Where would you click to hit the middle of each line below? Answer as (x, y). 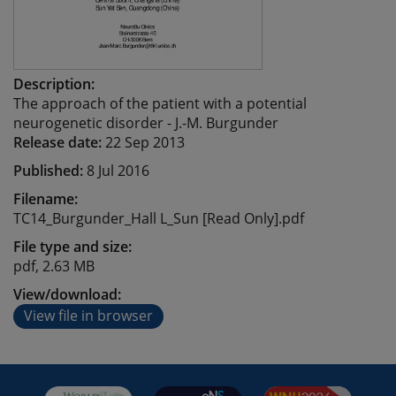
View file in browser (88, 316)
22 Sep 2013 (145, 142)
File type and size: (72, 247)
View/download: (67, 294)
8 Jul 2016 (118, 171)
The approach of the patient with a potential (160, 103)
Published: (50, 171)
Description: (54, 84)
